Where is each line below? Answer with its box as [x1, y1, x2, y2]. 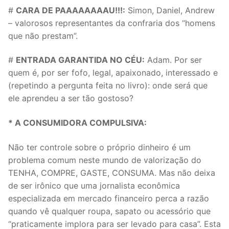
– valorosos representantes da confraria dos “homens [8, 17, 215, 28]
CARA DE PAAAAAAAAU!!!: [16, 5, 125, 15]
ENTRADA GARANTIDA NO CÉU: [16, 55, 145, 65]
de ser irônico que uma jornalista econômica [8, 180, 180, 191]
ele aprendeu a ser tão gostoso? [8, 93, 133, 104]
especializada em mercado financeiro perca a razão [8, 193, 209, 203]
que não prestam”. [8, 30, 78, 41]
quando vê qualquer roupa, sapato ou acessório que [8, 205, 211, 216]
